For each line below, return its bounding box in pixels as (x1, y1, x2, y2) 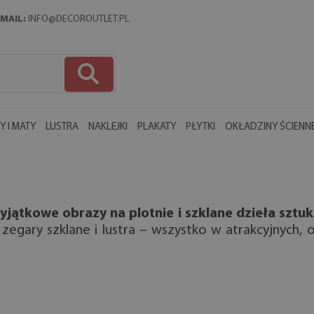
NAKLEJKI (88, 122, 128, 132)
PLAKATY (137, 122, 176, 132)
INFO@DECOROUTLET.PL (28, 14, 129, 25)
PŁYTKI (186, 122, 215, 132)
